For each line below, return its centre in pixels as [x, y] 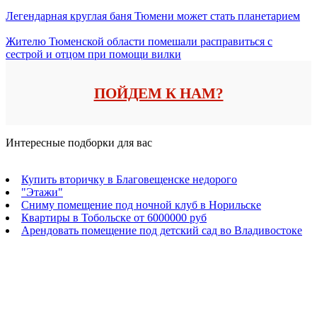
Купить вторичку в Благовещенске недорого [129, 179]
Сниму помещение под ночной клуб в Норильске [141, 204]
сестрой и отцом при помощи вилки [93, 54]
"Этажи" [42, 192]
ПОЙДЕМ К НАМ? [158, 93]
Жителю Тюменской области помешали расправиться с [139, 41]
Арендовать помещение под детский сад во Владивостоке [162, 230]
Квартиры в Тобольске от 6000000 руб [114, 217]
